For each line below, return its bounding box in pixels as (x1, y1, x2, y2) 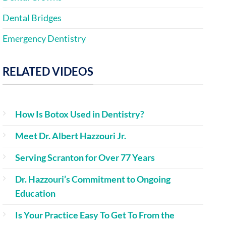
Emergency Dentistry (3, 33, 86, 44)
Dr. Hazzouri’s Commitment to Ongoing (15, 174, 171, 185)
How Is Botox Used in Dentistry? (15, 108, 144, 120)
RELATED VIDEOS (3, 64, 93, 78)
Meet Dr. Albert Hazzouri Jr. (15, 130, 126, 141)
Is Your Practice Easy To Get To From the (15, 209, 175, 220)
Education (15, 188, 55, 199)
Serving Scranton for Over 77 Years (15, 152, 155, 163)
